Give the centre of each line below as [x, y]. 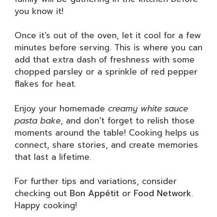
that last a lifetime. [53, 157]
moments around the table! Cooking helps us [107, 132]
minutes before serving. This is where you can [108, 47]
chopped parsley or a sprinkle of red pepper [106, 72]
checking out [42, 193]
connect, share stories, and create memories [106, 145]
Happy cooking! [46, 205]
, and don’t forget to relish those [128, 120]
